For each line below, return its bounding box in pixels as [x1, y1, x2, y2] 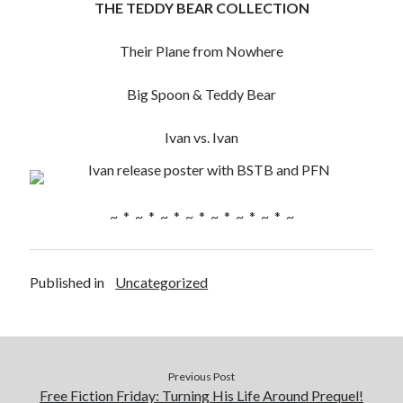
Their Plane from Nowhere [120, 41, 283, 59]
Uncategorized [115, 273, 209, 291]
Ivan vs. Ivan [165, 128, 238, 146]
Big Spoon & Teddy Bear [127, 85, 276, 103]
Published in [30, 273, 105, 291]
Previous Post [168, 369, 235, 383]
